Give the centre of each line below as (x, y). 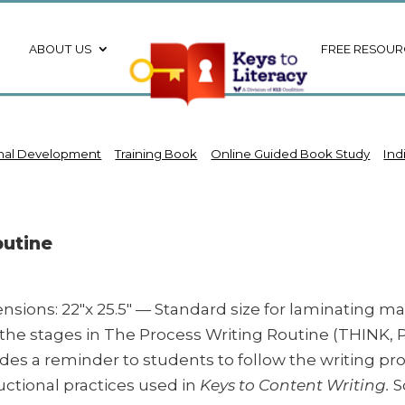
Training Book (156, 153)
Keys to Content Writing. (295, 384)
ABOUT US (60, 48)
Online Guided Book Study (291, 153)
